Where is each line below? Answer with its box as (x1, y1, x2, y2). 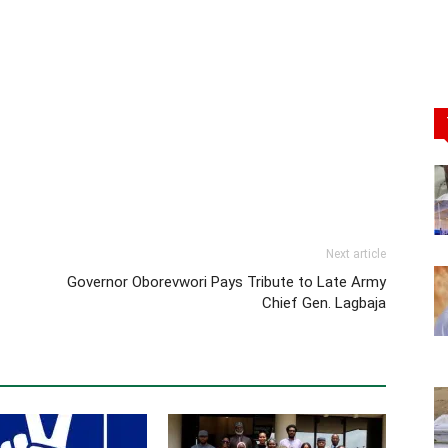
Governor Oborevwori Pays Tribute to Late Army (67, 273, 386, 291)
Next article (326, 247, 386, 261)
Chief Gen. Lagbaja (262, 294, 386, 312)
